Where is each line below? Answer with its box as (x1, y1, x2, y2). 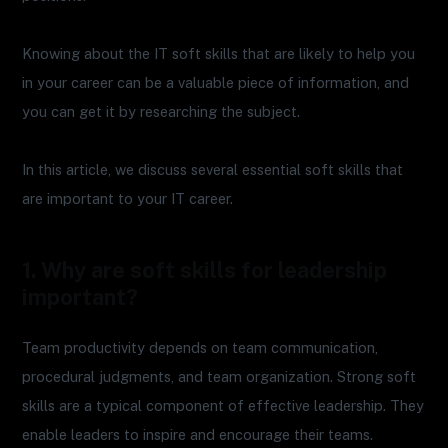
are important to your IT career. (22, 190, 234, 208)
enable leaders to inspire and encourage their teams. (22, 425, 374, 443)
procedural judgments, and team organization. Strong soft (22, 367, 417, 385)
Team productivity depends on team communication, (22, 338, 379, 356)
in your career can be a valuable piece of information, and (22, 73, 410, 91)
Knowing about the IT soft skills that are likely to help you (22, 44, 416, 62)
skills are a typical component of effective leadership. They (22, 396, 425, 414)
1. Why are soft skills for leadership (22, 256, 388, 283)
